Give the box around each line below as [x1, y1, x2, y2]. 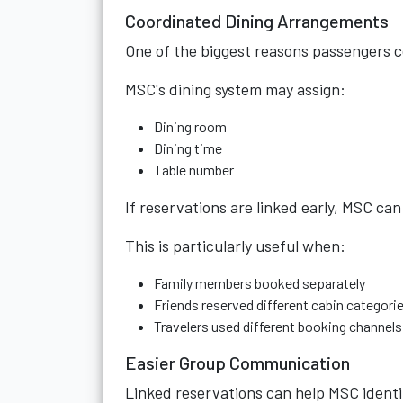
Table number [154, 161, 234, 178]
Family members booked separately [154, 274, 365, 291]
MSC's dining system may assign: [125, 79, 345, 99]
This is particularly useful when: [125, 236, 345, 255]
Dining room [154, 118, 227, 135]
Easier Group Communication [125, 352, 350, 373]
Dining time [154, 139, 222, 157]
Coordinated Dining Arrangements [125, 10, 389, 31]
